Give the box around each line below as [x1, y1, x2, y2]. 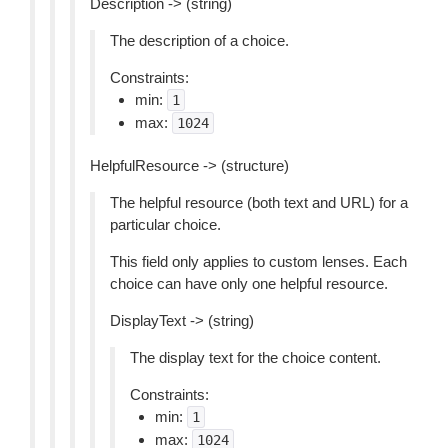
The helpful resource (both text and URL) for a [110, 194, 408, 211]
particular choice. [110, 216, 221, 233]
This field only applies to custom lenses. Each [110, 253, 407, 270]
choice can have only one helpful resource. [110, 275, 388, 292]
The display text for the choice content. [130, 349, 381, 366]
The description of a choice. [110, 32, 289, 49]
